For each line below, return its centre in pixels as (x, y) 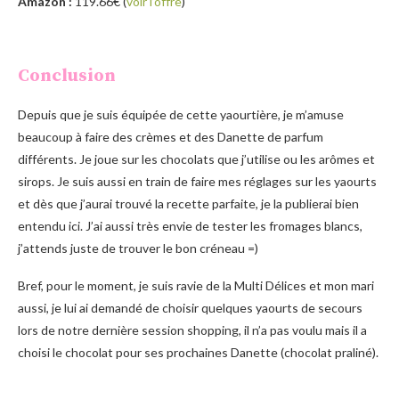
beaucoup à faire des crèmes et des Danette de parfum (171, 136)
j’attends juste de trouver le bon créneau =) (138, 248)
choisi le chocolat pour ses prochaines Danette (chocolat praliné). (198, 352)
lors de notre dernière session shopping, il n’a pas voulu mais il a (192, 330)
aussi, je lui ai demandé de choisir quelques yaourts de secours (190, 307)
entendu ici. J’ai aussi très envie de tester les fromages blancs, (190, 225)
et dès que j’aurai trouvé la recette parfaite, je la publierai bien (188, 203)
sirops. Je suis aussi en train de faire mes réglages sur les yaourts (197, 181)
